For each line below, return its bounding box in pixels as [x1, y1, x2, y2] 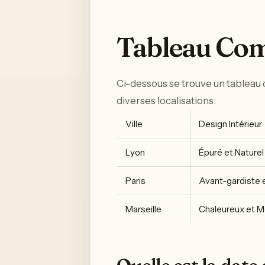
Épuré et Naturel [199, 147, 264, 159]
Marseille [125, 203, 161, 215]
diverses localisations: [117, 95, 216, 107]
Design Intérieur [199, 118, 262, 130]
